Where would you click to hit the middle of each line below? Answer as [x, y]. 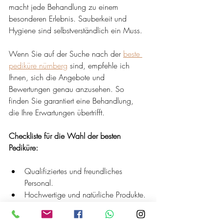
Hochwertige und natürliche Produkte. [85, 194]
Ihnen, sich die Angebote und [58, 77]
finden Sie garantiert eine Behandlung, [72, 100]
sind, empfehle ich [100, 65]
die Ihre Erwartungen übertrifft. [57, 112]
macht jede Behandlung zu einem [65, 7]
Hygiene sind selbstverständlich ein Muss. [76, 30]
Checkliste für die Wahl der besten [66, 136]
